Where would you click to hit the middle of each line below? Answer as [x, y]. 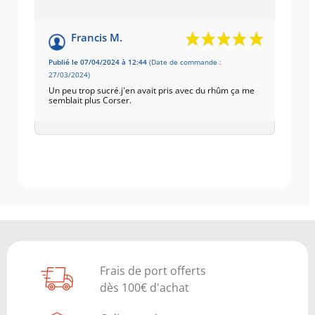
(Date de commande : [184, 62]
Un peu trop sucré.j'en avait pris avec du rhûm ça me [152, 90]
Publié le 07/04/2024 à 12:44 [98, 62]
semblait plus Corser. [90, 100]
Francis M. [97, 37]
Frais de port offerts [153, 270]
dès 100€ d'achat [145, 287]
